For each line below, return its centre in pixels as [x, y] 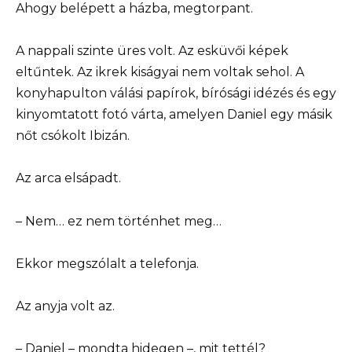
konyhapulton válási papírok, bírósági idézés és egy [176, 93]
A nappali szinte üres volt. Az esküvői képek [152, 51]
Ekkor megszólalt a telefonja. [107, 263]
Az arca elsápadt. [68, 178]
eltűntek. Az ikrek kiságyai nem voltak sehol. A [160, 72]
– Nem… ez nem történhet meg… [119, 221]
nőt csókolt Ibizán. [73, 136]
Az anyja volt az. [65, 306]
